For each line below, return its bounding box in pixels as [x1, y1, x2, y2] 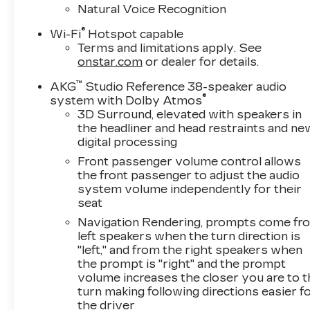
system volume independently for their [77, 183, 302, 197]
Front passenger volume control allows [77, 155, 302, 169]
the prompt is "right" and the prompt [77, 257, 286, 271]
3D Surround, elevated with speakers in [77, 108, 302, 122]
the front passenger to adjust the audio [77, 169, 300, 183]
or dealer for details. [143, 55, 259, 69]
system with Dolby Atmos [50, 94, 203, 108]
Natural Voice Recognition [77, 3, 227, 17]
